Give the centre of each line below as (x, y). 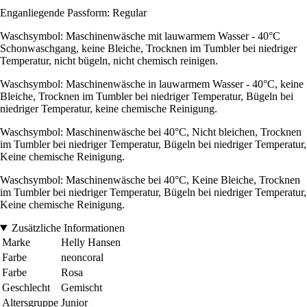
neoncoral (82, 258)
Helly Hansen (91, 243)
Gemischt (82, 288)
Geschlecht (26, 288)
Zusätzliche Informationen (68, 228)
